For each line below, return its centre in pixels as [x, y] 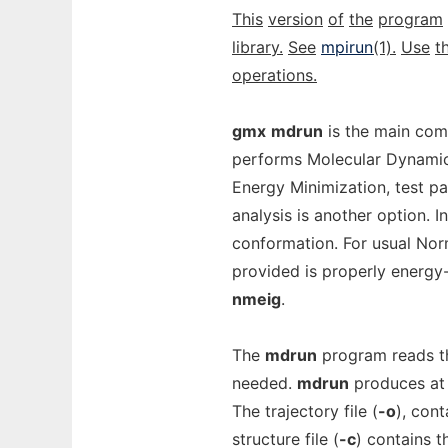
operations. [274, 75]
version [295, 19]
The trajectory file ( [305, 411]
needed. [264, 383]
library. [257, 47]
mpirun [347, 47]
